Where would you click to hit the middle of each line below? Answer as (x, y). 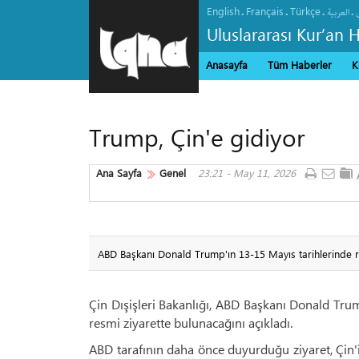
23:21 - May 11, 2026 (247, 173)
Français (265, 11)
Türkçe (305, 11)
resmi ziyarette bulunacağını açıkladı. (191, 323)
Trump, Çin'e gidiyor (197, 137)
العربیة (338, 12)
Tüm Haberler (300, 65)
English (223, 11)
